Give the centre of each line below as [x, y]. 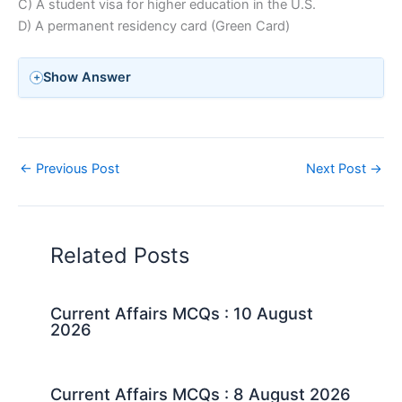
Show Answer [87, 78]
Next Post [338, 168]
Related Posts [120, 256]
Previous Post [76, 168]
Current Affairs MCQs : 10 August [182, 313]
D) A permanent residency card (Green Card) [154, 26]
